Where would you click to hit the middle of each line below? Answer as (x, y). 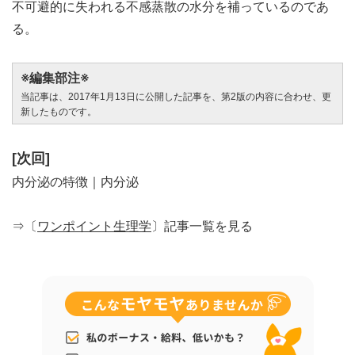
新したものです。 (59, 112)
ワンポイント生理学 (94, 227)
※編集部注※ (55, 78)
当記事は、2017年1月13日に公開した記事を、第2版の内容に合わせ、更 (176, 97)
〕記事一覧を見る (202, 227)
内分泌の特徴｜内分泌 (75, 182)
